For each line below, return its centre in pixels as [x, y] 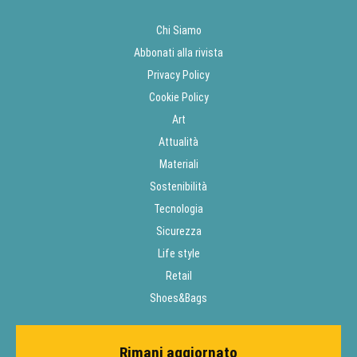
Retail [178, 276]
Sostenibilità [178, 187]
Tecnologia [178, 209]
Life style [178, 254]
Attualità [178, 142]
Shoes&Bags [178, 298]
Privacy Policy [178, 75]
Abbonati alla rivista [178, 53]
